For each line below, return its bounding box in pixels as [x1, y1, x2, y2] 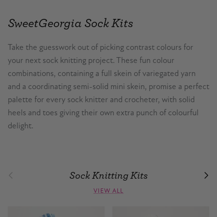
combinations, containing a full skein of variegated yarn [8, 68, 196, 78]
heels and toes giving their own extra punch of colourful [8, 107, 199, 118]
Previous [4, 168, 34, 178]
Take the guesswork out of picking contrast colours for [8, 42, 193, 52]
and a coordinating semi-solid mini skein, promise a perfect [8, 81, 209, 92]
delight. [8, 120, 33, 131]
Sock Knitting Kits [69, 167, 148, 183]
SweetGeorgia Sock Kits [8, 13, 133, 32]
